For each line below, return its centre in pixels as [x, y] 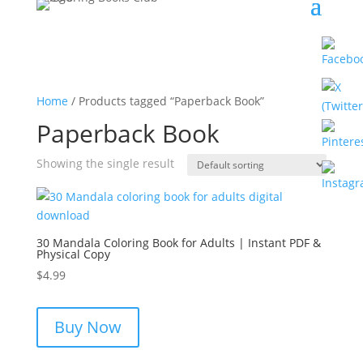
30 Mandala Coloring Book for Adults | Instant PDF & [178, 243]
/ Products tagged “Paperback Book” [166, 101]
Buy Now [88, 327]
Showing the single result [105, 163]
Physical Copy [73, 254]
